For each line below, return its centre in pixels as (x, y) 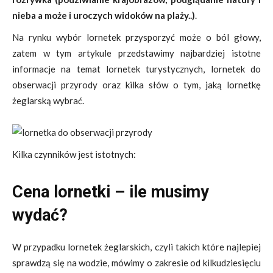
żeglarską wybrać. (48, 101)
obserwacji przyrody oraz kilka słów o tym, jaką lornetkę (136, 85)
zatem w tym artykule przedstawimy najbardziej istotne (136, 53)
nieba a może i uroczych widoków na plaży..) (104, 15)
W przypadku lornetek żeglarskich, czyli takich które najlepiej (136, 247)
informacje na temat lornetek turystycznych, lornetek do (136, 69)
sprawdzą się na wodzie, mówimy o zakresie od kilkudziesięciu (136, 263)
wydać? (40, 215)
